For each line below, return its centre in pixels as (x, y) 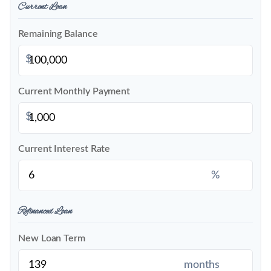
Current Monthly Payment (74, 91)
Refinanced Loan (45, 212)
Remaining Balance (58, 34)
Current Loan (42, 7)
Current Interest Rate (64, 149)
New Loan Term (52, 238)
